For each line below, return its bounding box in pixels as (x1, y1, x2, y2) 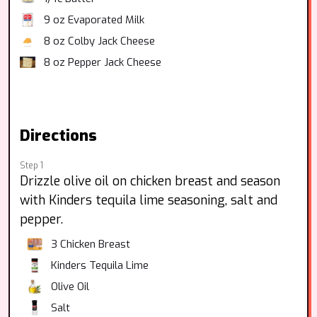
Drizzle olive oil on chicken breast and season (20, 173, 280, 190)
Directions (20, 125, 97, 146)
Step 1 (20, 160, 43, 171)
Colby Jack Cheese (68, 34, 155, 48)
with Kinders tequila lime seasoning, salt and (20, 192, 277, 209)
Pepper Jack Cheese (68, 55, 161, 69)
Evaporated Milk (68, 13, 144, 27)
